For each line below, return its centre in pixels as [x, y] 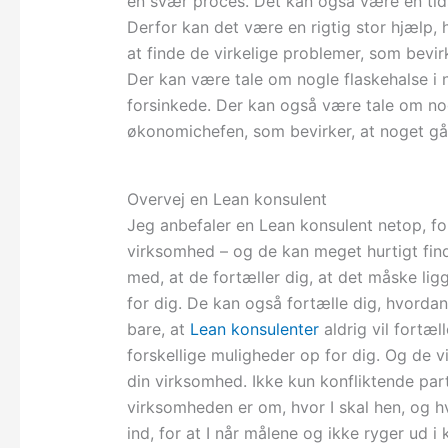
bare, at [158, 329]
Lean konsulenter [254, 329]
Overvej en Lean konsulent [226, 199]
